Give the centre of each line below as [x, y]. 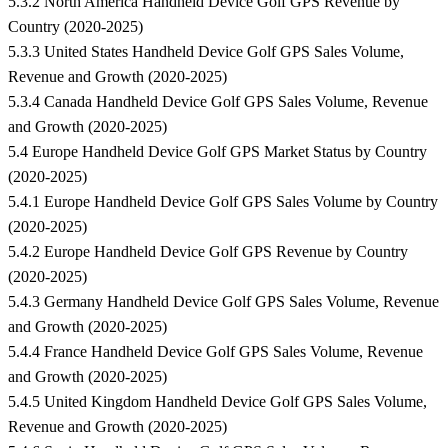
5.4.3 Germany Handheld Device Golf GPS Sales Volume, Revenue [223, 302]
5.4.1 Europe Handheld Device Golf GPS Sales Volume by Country [223, 202]
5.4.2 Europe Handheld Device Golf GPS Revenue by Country [208, 252]
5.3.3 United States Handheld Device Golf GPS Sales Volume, [206, 52]
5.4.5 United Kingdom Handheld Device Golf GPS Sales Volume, [217, 402]
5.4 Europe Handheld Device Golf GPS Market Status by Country [217, 152]
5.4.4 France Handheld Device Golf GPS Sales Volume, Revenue [215, 352]
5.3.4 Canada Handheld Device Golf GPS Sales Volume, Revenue [218, 102]
